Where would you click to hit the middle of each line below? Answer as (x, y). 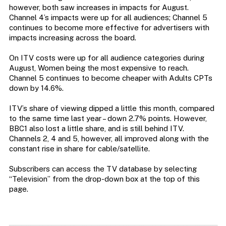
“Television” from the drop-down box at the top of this (104, 179)
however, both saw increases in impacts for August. (99, 8)
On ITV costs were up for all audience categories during (106, 58)
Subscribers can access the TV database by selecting (103, 169)
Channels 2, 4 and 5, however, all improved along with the (109, 139)
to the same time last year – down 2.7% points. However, (108, 119)
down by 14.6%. (36, 88)
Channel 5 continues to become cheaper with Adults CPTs (110, 78)
